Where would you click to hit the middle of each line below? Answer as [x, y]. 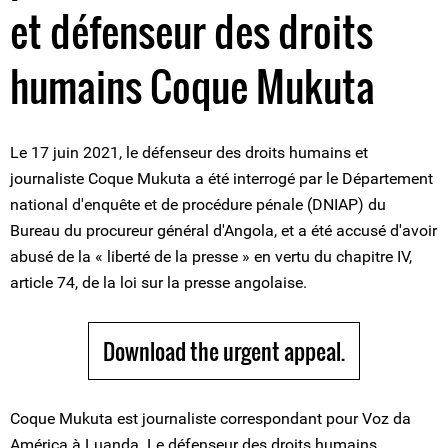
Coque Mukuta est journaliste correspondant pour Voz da [210, 418]
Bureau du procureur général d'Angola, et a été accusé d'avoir [223, 230]
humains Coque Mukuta [192, 86]
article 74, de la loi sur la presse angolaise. [158, 282]
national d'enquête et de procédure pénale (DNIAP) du [198, 204]
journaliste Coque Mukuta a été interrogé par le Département [221, 178]
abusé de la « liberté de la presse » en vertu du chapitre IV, [211, 256]
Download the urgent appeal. [224, 351]
